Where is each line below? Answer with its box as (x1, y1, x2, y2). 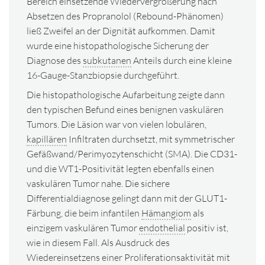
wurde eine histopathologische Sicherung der (27, 40, 209, 51)
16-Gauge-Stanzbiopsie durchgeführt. (27, 69, 179, 81)
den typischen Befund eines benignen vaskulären (27, 104, 224, 115)
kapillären (27, 133, 67, 145)
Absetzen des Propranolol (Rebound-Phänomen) (27, 10, 224, 22)
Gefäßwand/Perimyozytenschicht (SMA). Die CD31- (27, 148, 237, 160)
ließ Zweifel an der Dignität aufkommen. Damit (27, 25, 215, 37)
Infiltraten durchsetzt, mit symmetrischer (67, 133, 235, 145)
